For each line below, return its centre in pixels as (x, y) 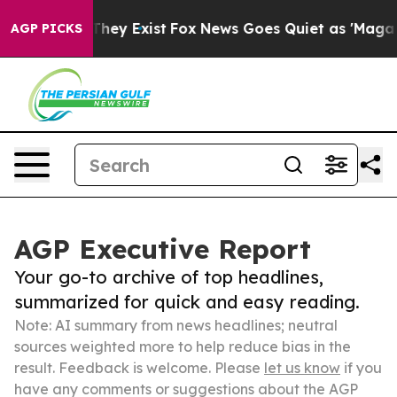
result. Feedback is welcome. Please (139, 368)
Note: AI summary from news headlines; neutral (176, 325)
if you (361, 368)
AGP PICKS (47, 28)
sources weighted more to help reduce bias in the (183, 346)
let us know (302, 368)
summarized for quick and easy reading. (187, 302)
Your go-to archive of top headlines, (169, 277)
